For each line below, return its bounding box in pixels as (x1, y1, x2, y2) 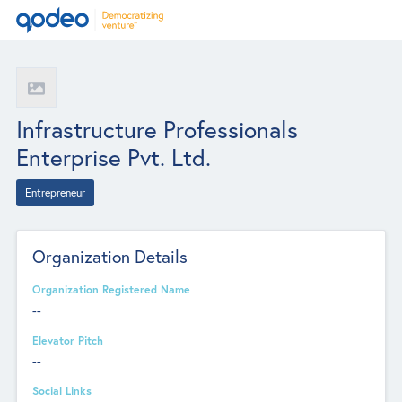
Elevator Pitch (32, 332, 104, 347)
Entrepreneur (24, 186, 85, 199)
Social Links (32, 383, 92, 398)
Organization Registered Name (32, 282, 191, 297)
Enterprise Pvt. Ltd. (15, 142, 211, 172)
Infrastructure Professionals (15, 114, 298, 144)
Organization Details (32, 246, 188, 268)
